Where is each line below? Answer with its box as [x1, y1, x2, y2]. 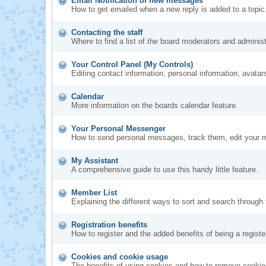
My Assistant [71, 156, 118, 165]
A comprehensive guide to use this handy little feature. [71, 165, 258, 174]
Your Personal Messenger [71, 124, 166, 133]
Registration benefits [71, 220, 147, 229]
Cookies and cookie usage [71, 252, 168, 261]
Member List [71, 188, 117, 197]
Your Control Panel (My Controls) [71, 60, 193, 69]
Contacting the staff [71, 28, 142, 37]
